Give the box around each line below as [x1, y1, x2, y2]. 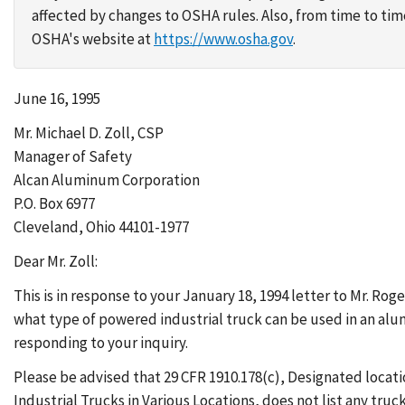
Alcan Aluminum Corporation [14, 170, 200, 190]
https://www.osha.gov [154, 29, 293, 49]
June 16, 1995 [14, 89, 100, 108]
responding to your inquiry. [14, 333, 188, 353]
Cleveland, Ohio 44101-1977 [14, 217, 189, 237]
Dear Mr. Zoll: [14, 251, 98, 271]
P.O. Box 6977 [14, 193, 95, 213]
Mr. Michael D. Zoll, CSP [14, 123, 164, 143]
